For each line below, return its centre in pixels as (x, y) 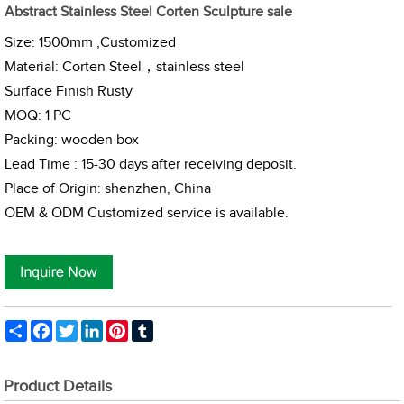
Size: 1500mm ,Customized (91, 43)
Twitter (95, 327)
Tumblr (170, 327)
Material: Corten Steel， (81, 67)
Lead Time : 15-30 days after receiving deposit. (151, 165)
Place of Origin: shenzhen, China (108, 189)
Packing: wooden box (72, 140)
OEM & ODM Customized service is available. (147, 213)
